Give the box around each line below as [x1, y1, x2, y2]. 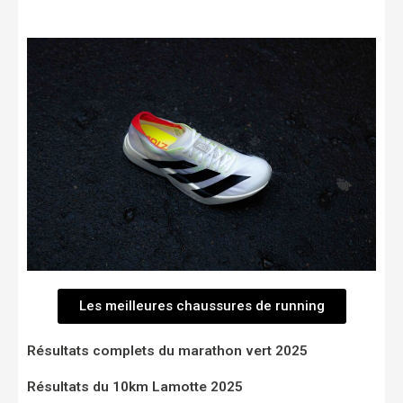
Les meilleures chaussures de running [78, 298, 325, 315]
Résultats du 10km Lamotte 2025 [27, 379, 243, 396]
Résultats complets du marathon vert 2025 [27, 343, 308, 360]
